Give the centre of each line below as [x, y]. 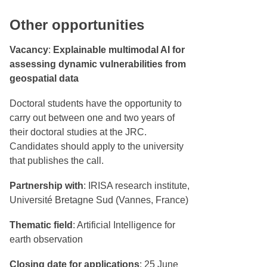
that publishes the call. [57, 160]
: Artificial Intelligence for [124, 225]
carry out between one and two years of [92, 117]
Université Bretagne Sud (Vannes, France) [99, 200]
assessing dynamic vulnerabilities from [98, 64]
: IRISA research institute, [136, 185]
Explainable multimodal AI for [119, 49]
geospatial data [44, 78]
